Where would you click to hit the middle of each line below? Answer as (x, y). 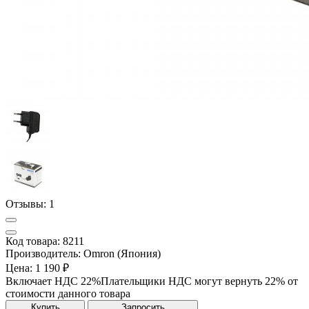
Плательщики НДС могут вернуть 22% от (199, 281)
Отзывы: (27, 203)
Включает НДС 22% (53, 281)
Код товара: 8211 (45, 241)
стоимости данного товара (68, 293)
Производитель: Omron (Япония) (83, 253)
